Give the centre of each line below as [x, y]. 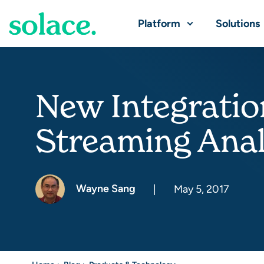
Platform [159, 23]
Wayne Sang [105, 188]
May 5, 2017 [202, 189]
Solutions [238, 23]
